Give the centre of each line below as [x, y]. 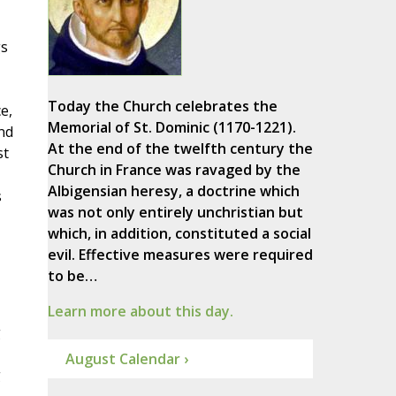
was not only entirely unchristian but [175, 213]
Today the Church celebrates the [162, 107]
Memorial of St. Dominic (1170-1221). [171, 128]
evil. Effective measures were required [180, 255]
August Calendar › [126, 359]
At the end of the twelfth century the [180, 149]
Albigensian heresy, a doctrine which [173, 191]
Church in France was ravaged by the [174, 170]
